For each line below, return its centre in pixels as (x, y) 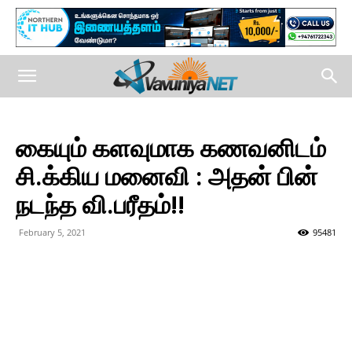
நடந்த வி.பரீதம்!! (100, 205)
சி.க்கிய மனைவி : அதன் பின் (167, 177)
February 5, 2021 (52, 232)
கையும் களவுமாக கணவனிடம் (171, 148)
